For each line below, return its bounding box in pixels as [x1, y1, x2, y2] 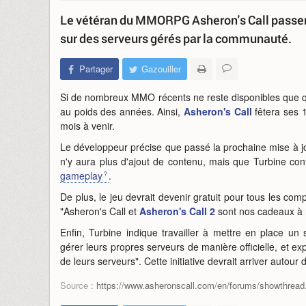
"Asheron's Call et [60, 204, 139, 218]
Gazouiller [141, 62, 181, 75]
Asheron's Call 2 [139, 204, 215, 218]
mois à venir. [60, 119, 115, 133]
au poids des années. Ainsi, [60, 105, 184, 118]
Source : [60, 279, 96, 292]
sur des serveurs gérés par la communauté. [60, 30, 292, 46]
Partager [79, 62, 113, 75]
